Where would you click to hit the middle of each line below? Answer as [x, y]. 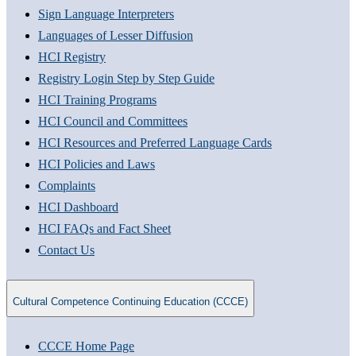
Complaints [67, 186]
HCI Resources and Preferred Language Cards [155, 143]
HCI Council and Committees [113, 122]
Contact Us [66, 250]
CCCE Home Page [86, 346]
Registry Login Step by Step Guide [126, 79]
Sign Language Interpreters [106, 14]
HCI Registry [72, 57]
